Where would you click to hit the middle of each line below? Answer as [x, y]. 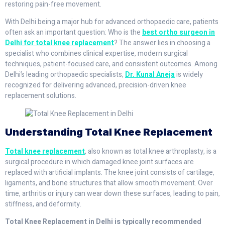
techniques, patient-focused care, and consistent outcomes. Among [111, 64]
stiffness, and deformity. [43, 204]
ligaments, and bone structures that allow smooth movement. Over [109, 183]
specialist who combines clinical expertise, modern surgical [96, 54]
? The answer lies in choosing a [162, 43]
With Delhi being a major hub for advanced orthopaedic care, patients [112, 22]
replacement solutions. [41, 96]
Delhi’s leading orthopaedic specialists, [65, 75]
